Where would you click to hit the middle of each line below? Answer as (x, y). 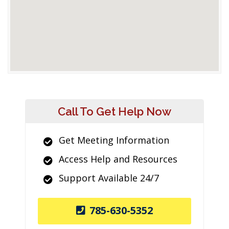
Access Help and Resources (118, 159)
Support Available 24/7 (109, 178)
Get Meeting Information (114, 140)
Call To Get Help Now (114, 111)
